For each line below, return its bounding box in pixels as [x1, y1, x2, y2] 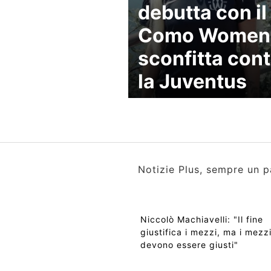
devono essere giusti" [140, 240, 238, 250]
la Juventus [138, 70, 247, 93]
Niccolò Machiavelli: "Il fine [140, 214, 263, 224]
